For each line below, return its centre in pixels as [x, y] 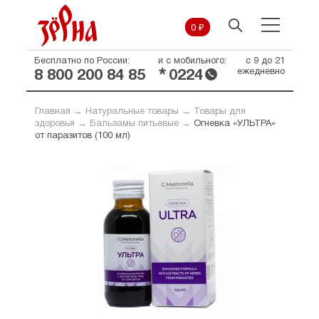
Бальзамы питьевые [134, 124]
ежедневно [261, 72]
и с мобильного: [192, 61]
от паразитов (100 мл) [82, 136]
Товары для [219, 112]
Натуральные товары [132, 112]
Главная [52, 112]
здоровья [54, 124]
